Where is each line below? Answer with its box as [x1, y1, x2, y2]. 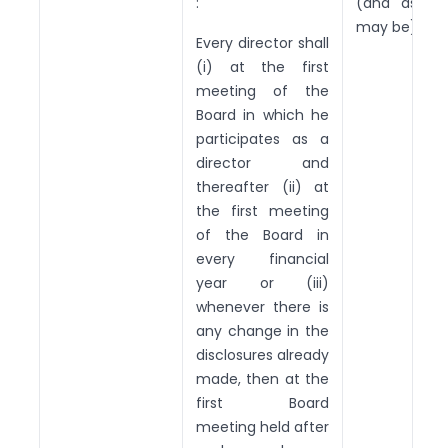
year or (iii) [196, 272, 329, 293]
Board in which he [196, 104, 329, 125]
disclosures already [196, 344, 329, 365]
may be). [356, 16, 420, 37]
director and [196, 152, 329, 173]
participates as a [196, 128, 329, 149]
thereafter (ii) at [196, 176, 329, 197]
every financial [196, 248, 329, 269]
